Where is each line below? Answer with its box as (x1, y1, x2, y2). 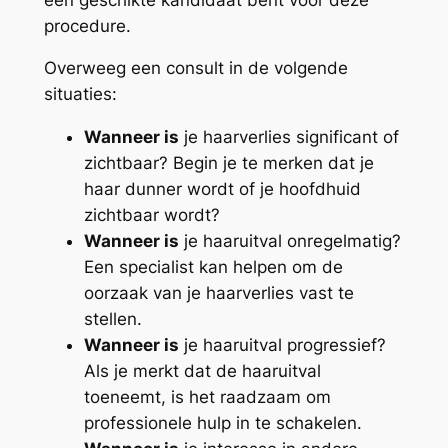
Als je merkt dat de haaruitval (83, 361, 321, 382)
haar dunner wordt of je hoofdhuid (83, 179, 361, 200)
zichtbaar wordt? (83, 205, 220, 226)
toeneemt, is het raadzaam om (83, 387, 331, 408)
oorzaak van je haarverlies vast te (83, 283, 354, 304)
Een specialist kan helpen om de (83, 257, 343, 278)
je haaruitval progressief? (178, 335, 386, 356)
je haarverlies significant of (178, 127, 399, 148)
